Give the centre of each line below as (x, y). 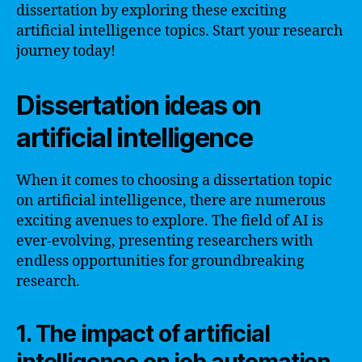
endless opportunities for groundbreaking (160, 261)
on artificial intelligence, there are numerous (171, 201)
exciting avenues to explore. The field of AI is (170, 221)
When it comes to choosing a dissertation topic (174, 181)
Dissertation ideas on (139, 105)
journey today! (66, 51)
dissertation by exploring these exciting (152, 11)
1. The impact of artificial (143, 334)
